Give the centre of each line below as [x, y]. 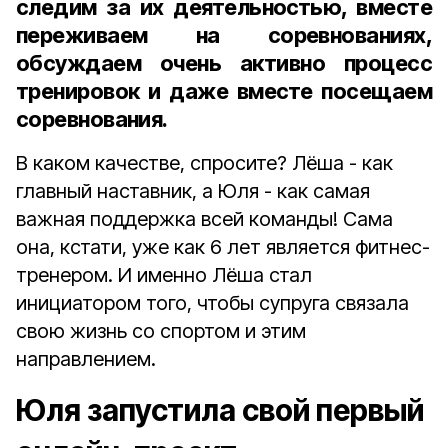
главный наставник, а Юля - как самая [193, 191]
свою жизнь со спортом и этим [161, 331]
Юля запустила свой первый [220, 410]
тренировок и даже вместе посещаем [224, 91]
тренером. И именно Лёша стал [164, 275]
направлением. [86, 359]
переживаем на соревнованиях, [224, 35]
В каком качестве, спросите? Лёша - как [204, 163]
